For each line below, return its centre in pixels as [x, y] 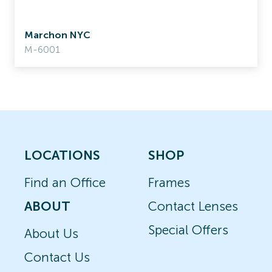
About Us [51, 233]
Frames [169, 182]
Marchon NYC [57, 35]
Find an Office [65, 182]
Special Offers [188, 230]
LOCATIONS [62, 155]
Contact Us [57, 257]
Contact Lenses [193, 206]
